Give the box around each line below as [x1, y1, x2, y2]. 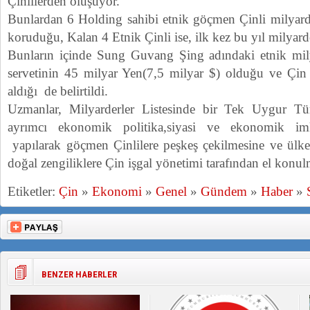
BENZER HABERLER [42, 269, 117, 280]
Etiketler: [8, 184, 59, 199]
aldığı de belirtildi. [8, 84, 108, 98]
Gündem [201, 184, 247, 199]
